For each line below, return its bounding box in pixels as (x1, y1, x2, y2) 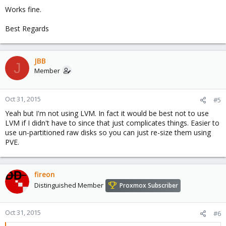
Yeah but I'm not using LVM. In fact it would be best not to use (5, 108, 209, 118)
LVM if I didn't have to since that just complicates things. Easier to (5, 118, 219, 128)
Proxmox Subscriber (120, 181, 178, 190)
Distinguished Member (34, 181, 103, 190)
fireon (34, 169, 55, 179)
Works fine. (5, 5, 41, 14)
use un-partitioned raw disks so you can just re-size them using (5, 128, 211, 137)
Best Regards (5, 24, 49, 33)
